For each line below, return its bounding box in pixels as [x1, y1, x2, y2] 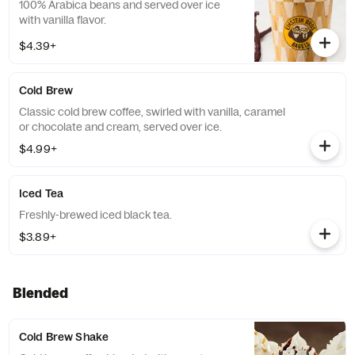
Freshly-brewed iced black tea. [19, 208, 172, 222]
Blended [13, 284, 68, 301]
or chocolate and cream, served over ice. [19, 120, 222, 134]
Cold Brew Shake [19, 330, 109, 344]
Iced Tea [19, 186, 64, 200]
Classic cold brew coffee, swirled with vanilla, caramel [19, 105, 285, 119]
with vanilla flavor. [19, 13, 106, 27]
